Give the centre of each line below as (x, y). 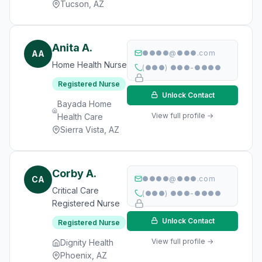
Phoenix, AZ (84, 255)
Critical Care (75, 190)
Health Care (80, 117)
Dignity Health (87, 242)
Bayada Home (85, 104)
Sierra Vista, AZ (90, 130)
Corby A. (74, 173)
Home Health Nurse (89, 65)
